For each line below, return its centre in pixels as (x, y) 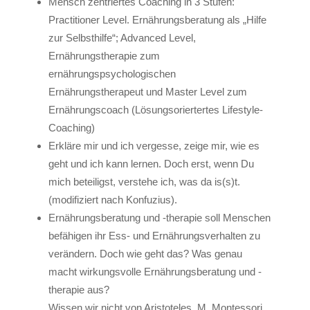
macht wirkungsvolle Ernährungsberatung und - (155, 272)
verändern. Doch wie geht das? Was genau (145, 254)
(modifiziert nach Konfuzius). (112, 200)
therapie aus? (79, 290)
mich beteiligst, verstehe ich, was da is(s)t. (144, 182)
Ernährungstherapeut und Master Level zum (147, 92)
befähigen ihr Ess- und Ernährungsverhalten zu (154, 236)
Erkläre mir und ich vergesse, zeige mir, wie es (154, 146)
